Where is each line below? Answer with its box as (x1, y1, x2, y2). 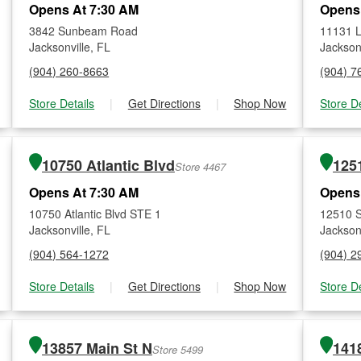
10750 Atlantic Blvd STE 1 (29, 205, 162, 222)
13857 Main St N (41, 338, 152, 359)
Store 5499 (151, 342, 203, 357)
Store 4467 (174, 159, 226, 174)
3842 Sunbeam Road (29, 23, 139, 39)
